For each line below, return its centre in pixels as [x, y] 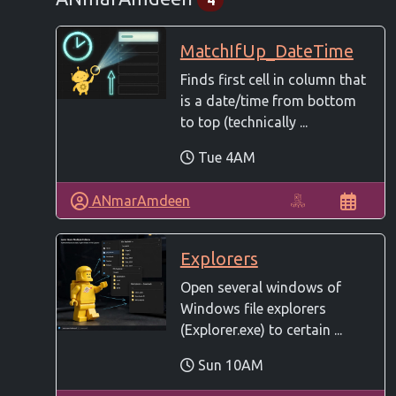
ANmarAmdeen [140, 201]
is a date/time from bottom [268, 101]
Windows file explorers [253, 309]
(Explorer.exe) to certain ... [261, 330]
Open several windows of [260, 288]
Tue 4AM [225, 158]
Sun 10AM [228, 366]
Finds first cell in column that [273, 80]
